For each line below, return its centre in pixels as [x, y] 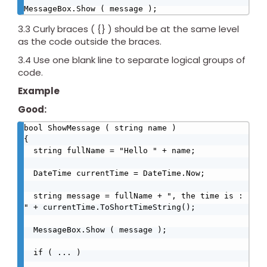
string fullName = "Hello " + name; [29, 151]
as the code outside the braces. [90, 42]
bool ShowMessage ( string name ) [100, 128]
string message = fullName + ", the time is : [29, 196]
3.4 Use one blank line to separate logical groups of [132, 60]
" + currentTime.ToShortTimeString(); [126, 207]
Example [39, 91]
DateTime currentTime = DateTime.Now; [29, 173]
